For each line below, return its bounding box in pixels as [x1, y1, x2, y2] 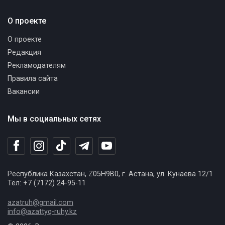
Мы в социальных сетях [8, 114, 101, 124]
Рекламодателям [8, 61, 66, 70]
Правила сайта [8, 74, 58, 83]
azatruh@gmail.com [8, 198, 73, 207]
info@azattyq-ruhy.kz [8, 207, 77, 216]
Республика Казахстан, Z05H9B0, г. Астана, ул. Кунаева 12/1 [8, 169, 213, 178]
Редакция [8, 48, 41, 57]
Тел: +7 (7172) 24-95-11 [8, 178, 86, 187]
